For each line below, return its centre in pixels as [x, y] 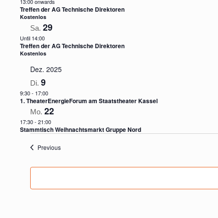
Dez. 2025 [46, 69]
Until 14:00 [32, 38]
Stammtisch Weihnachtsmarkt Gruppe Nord [80, 129]
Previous [49, 147]
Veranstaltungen [82, 147]
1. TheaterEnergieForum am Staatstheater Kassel [89, 101]
